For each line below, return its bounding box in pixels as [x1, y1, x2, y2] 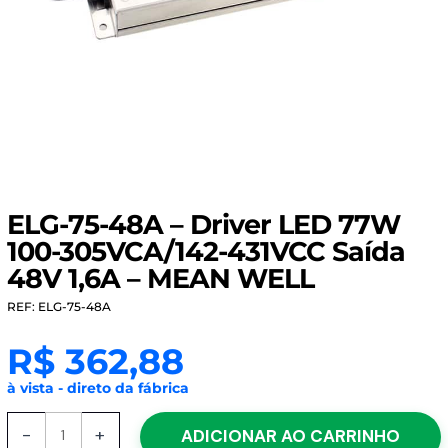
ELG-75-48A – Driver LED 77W [6, 208, 400, 241]
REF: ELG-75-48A [6, 298, 111, 314]
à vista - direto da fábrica [6, 378, 189, 397]
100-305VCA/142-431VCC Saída [6, 235, 405, 268]
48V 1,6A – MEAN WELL [6, 262, 314, 295]
